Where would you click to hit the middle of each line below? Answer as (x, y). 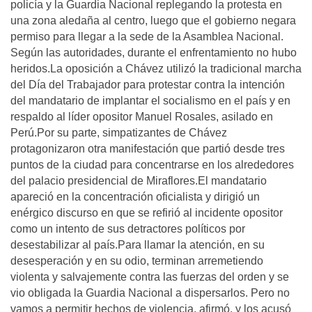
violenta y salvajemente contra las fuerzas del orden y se (150, 277)
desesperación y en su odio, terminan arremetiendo (137, 261)
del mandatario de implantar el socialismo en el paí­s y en (150, 101)
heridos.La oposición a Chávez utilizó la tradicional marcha (156, 69)
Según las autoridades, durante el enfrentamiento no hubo (154, 53)
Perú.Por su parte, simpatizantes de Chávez (119, 133)
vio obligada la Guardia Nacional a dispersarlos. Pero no (150, 293)
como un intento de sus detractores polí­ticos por (128, 229)
